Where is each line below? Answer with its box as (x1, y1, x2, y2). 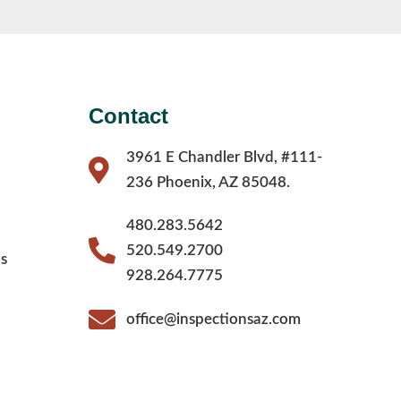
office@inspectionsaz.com (126, 311, 302, 328)
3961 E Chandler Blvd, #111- (126, 149, 323, 166)
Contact (88, 104, 168, 129)
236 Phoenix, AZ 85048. (126, 175, 291, 191)
